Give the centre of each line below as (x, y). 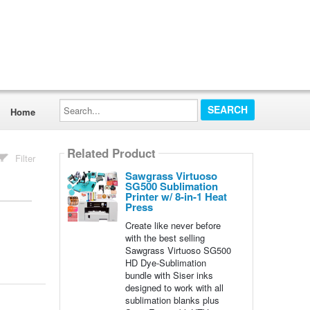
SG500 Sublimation (171, 186)
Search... (77, 103)
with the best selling (165, 238)
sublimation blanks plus (172, 300)
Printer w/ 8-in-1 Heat (176, 197)
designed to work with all (174, 288)
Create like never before (173, 225)
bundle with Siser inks (169, 275)
